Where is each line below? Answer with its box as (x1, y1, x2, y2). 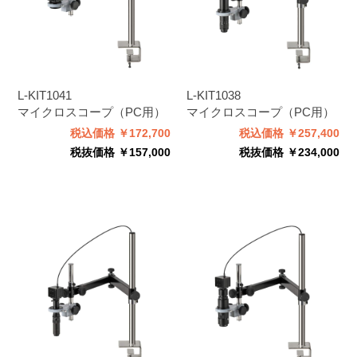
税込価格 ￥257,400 (239, 127, 340, 140)
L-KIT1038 (186, 88, 241, 102)
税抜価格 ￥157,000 (69, 147, 171, 159)
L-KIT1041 (17, 88, 72, 102)
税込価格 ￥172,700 (69, 127, 171, 140)
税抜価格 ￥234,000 (239, 147, 340, 159)
